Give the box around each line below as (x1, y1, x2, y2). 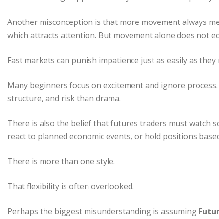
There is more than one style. (7, 155, 115, 167)
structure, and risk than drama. (7, 92, 121, 104)
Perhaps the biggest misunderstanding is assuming (7, 205, 198, 217)
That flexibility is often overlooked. (7, 180, 134, 192)
